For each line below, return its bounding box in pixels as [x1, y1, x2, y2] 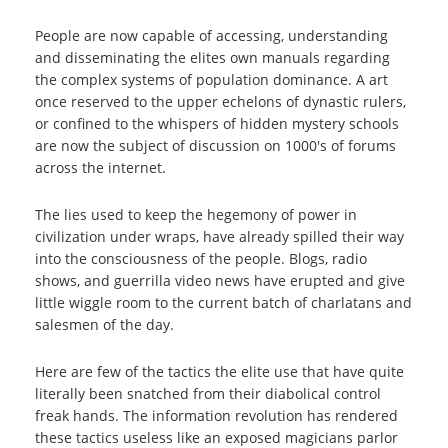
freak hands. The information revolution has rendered [35, 406, 398, 425]
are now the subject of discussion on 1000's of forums [35, 136, 396, 155]
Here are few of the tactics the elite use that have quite [35, 362, 404, 381]
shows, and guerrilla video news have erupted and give [35, 271, 405, 290]
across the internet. [35, 158, 166, 177]
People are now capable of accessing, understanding [35, 26, 388, 45]
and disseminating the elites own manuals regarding [35, 48, 390, 67]
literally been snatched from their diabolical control [35, 384, 381, 403]
